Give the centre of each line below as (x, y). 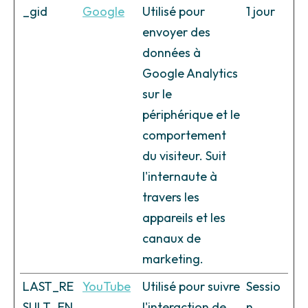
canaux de (172, 239)
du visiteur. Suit (184, 156)
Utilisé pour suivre (191, 287)
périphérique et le (191, 115)
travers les (171, 197)
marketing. (173, 259)
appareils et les (184, 218)
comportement (184, 135)
